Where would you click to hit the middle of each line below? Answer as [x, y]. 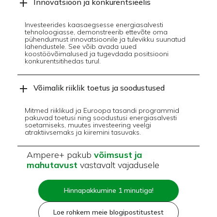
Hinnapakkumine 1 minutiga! [108, 190]
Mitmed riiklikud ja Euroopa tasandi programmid [102, 110]
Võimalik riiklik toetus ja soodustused [99, 87]
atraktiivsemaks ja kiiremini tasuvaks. [83, 132]
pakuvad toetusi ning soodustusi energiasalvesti [101, 117]
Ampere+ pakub [59, 155]
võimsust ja [116, 155]
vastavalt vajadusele [118, 165]
